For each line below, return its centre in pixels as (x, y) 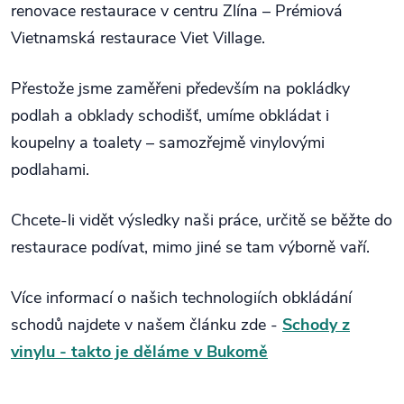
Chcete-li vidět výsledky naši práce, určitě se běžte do (202, 220)
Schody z (316, 325)
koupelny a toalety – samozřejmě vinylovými (168, 142)
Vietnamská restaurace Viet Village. (138, 38)
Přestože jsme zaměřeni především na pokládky (180, 88)
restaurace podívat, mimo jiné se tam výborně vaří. (190, 247)
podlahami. (50, 170)
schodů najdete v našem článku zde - (147, 325)
